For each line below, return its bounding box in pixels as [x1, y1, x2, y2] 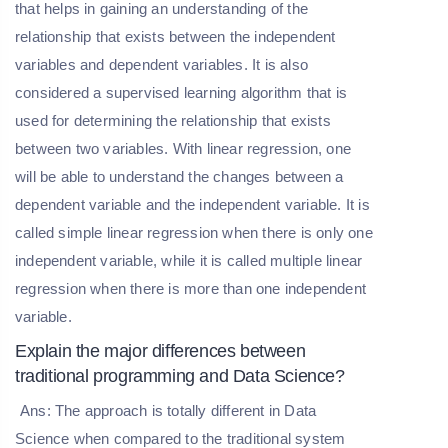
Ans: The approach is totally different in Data [20, 402, 317, 420]
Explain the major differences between [15, 341, 306, 362]
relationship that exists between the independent [15, 28, 336, 46]
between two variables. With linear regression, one [15, 140, 352, 158]
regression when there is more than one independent [15, 280, 367, 298]
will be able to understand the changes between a [15, 168, 344, 186]
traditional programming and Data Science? [15, 366, 345, 387]
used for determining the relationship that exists [15, 112, 331, 130]
